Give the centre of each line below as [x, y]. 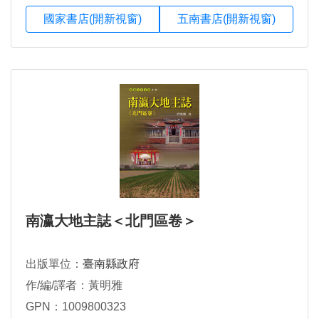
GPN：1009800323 [76, 307]
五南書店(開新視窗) [226, 19]
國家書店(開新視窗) [93, 19]
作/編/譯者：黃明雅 [74, 286]
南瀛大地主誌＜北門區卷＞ [111, 221]
